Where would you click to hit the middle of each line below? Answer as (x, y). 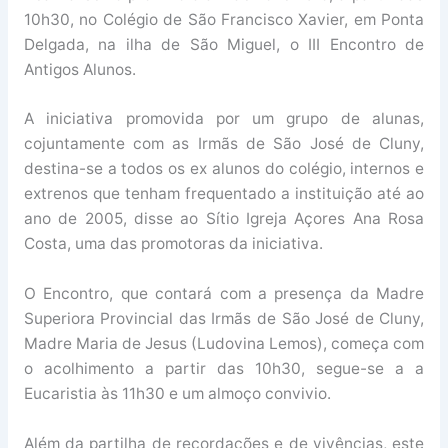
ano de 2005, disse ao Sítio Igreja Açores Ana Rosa (224, 219)
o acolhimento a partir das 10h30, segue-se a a (224, 369)
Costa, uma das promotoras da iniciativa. (173, 244)
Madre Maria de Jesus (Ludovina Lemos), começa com (224, 344)
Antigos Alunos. (79, 69)
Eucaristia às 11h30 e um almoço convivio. (177, 394)
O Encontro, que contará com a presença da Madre (224, 294)
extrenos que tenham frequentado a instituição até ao (224, 194)
